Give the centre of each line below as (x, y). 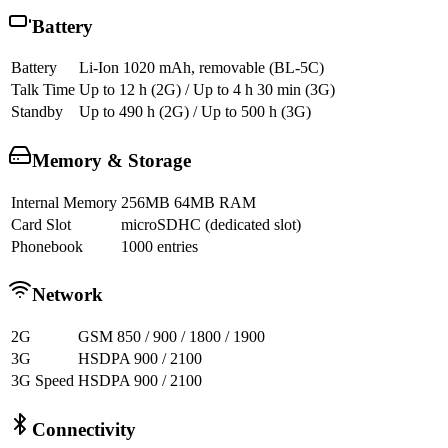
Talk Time (43, 90)
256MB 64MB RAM (188, 202)
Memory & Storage (111, 160)
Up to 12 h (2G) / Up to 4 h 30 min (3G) (207, 90)
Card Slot (41, 224)
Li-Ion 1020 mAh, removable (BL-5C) (201, 68)
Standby (37, 112)
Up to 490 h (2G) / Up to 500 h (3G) (195, 112)
